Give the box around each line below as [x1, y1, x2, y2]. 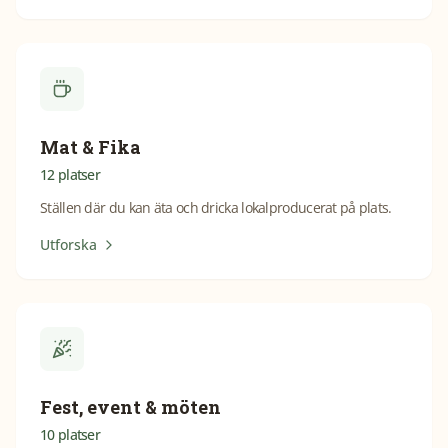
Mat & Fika [40, 135, 141, 159]
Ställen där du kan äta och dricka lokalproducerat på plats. [40, 198, 392, 217]
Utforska [40, 235, 97, 254]
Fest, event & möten [40, 395, 221, 419]
